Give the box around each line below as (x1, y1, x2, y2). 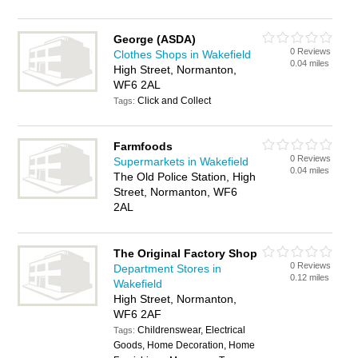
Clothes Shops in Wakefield (113, 48, 252, 61)
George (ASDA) (113, 33, 197, 46)
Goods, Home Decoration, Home (113, 340, 256, 351)
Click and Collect (137, 95, 212, 106)
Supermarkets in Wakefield (113, 155, 249, 168)
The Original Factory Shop (113, 247, 258, 260)
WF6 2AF (113, 308, 162, 320)
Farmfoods (113, 140, 173, 153)
